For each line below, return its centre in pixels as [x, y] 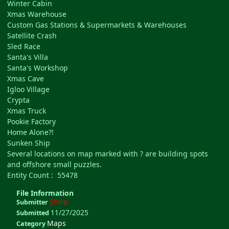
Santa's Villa [28, 57]
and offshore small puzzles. [54, 165]
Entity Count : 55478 [42, 175]
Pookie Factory [31, 122]
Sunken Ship [29, 143]
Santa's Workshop [38, 68]
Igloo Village [28, 89]
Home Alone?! [30, 132]
